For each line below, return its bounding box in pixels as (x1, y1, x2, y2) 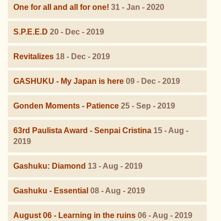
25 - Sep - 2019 (121, 101, 175, 110)
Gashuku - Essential (13, 186, 88, 195)
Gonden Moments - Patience (13, 101, 119, 110)
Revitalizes (13, 52, 54, 61)
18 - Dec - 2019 (56, 52, 110, 61)
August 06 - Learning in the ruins (13, 211, 136, 220)
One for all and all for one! (13, 2, 109, 11)
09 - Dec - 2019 (126, 76, 180, 85)
